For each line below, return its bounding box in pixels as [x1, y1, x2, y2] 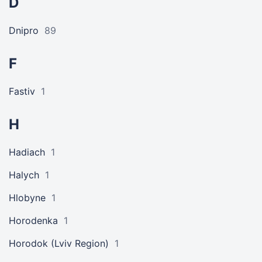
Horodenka [9, 215, 58, 226]
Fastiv [9, 85, 35, 97]
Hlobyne [9, 192, 46, 204]
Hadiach [9, 146, 45, 158]
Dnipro [9, 25, 39, 36]
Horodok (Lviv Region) [9, 237, 109, 249]
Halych [9, 169, 39, 181]
